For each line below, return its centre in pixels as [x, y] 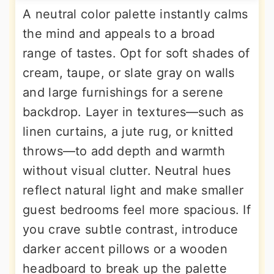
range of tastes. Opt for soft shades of [136, 54]
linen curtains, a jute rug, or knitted [128, 132]
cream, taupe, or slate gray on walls [129, 73]
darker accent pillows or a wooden [125, 249]
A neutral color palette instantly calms [135, 14]
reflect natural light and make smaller [133, 191]
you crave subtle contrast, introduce [131, 230]
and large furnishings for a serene [123, 93]
